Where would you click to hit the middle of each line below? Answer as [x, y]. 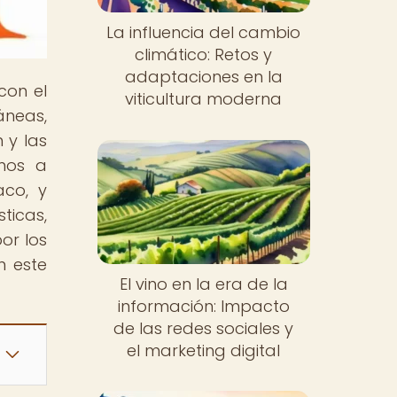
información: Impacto [203, 306]
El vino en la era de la [203, 284]
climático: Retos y [204, 55]
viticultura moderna [204, 99]
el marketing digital [204, 350]
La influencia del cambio [204, 33]
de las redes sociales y [204, 328]
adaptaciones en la [203, 77]
